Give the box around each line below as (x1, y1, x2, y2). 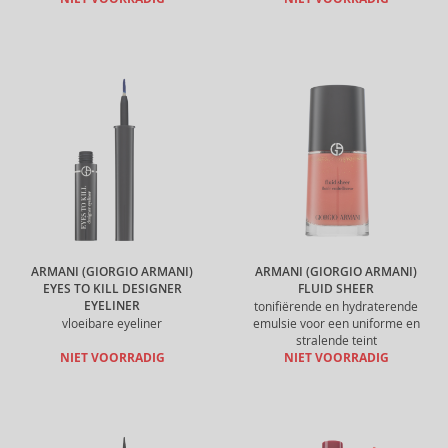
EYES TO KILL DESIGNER (42, 281, 182, 297)
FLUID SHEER (298, 281, 374, 297)
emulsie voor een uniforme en (252, 316, 420, 331)
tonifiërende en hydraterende (254, 299, 418, 314)
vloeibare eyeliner (62, 316, 162, 331)
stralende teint (295, 333, 377, 348)
